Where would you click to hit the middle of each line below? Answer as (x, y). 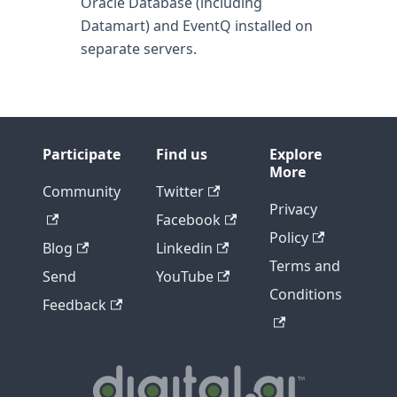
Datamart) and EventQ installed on (196, 26)
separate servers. (138, 49)
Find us (182, 154)
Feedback (74, 305)
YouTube (185, 276)
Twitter (180, 191)
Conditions (306, 294)
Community (82, 191)
